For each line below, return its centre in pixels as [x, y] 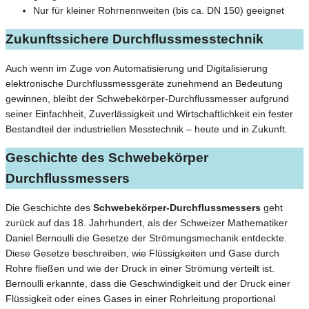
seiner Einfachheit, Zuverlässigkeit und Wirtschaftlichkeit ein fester [149, 114]
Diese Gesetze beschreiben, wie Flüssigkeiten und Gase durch [142, 253]
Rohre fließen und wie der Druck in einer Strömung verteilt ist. [140, 268]
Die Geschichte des [49, 207]
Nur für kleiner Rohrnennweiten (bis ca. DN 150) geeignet [159, 11]
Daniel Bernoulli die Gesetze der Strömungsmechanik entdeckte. [146, 238]
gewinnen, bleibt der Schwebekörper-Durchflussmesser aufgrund [147, 99]
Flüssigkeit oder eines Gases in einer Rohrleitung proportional [140, 298]
